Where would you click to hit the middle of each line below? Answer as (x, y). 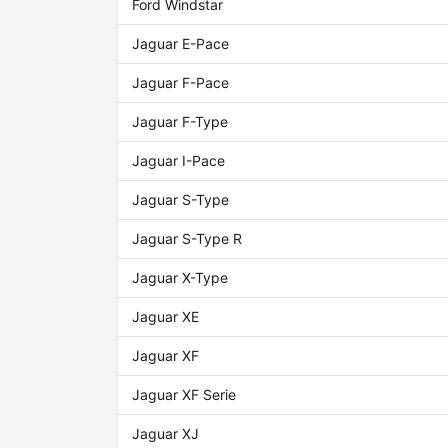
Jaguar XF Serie (184, 395)
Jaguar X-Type (180, 278)
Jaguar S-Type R (187, 239)
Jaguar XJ (166, 434)
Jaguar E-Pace (181, 44)
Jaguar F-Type (180, 122)
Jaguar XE (166, 317)
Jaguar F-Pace (181, 83)
